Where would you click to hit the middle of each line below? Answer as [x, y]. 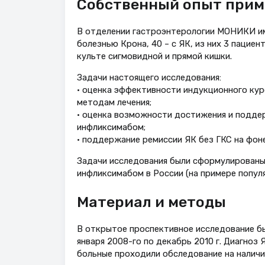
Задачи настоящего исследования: [149, 78]
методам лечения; [114, 103]
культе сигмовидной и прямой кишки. [154, 56]
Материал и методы [151, 202]
